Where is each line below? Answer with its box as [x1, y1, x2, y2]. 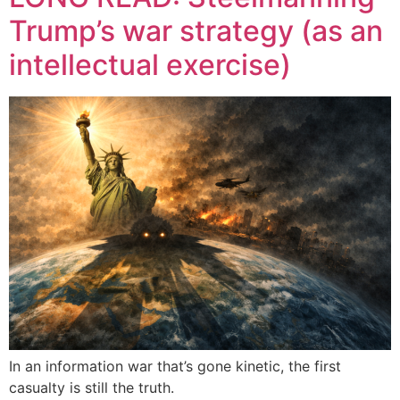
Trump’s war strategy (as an [9, 13, 383, 49]
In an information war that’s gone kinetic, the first [9, 357, 341, 376]
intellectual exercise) [9, 47, 291, 83]
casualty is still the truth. [9, 379, 174, 397]
